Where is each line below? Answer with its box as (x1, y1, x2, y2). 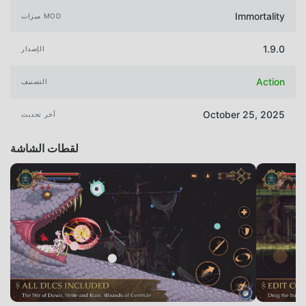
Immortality (235, 10, 285, 22)
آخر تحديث (21, 110, 56, 119)
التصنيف (21, 77, 48, 86)
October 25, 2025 (203, 109, 285, 121)
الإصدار (21, 44, 45, 53)
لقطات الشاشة (10, 141, 79, 155)
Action (256, 76, 285, 88)
